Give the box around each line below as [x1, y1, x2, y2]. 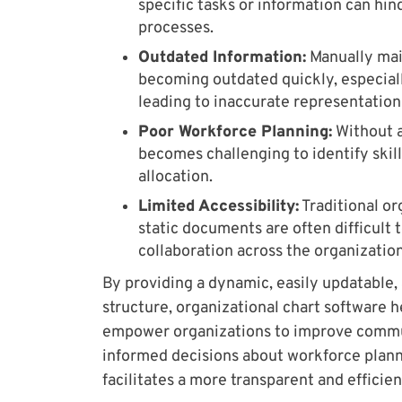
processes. [138, 17, 214, 39]
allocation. [138, 166, 213, 188]
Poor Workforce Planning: [138, 121, 332, 143]
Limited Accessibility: [138, 196, 299, 217]
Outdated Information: [138, 47, 306, 68]
